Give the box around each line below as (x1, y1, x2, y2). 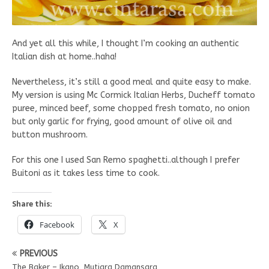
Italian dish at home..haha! (12, 52, 116, 62)
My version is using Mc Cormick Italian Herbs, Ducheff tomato (12, 90, 255, 101)
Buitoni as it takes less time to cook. (12, 168, 160, 179)
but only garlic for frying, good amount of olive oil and (12, 116, 232, 127)
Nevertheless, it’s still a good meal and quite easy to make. (12, 77, 251, 88)
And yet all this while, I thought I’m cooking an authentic (12, 38, 239, 49)
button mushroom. (12, 130, 88, 141)
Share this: (12, 198, 52, 211)
